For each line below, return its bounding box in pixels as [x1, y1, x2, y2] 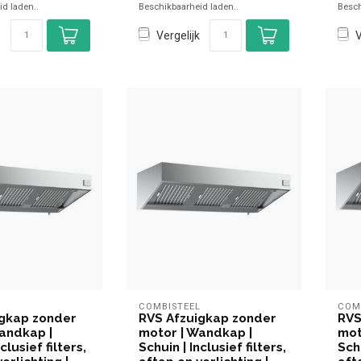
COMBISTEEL [138, 301, 201, 313]
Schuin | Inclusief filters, [138, 340, 286, 355]
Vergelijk [156, 28, 200, 42]
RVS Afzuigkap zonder [138, 311, 276, 326]
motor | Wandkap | [138, 326, 252, 341]
